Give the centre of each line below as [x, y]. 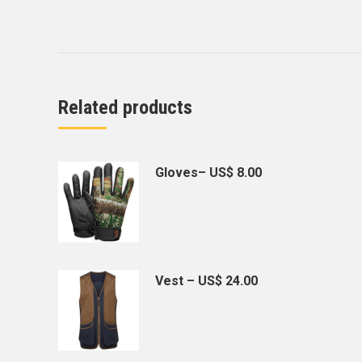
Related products [125, 107]
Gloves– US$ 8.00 [208, 173]
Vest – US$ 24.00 [206, 281]
